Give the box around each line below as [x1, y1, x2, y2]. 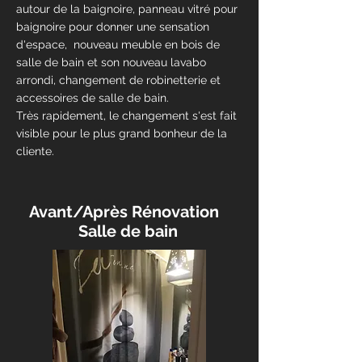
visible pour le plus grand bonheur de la [16, 127, 227, 140]
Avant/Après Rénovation [29, 202, 223, 221]
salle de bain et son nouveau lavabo [16, 56, 209, 69]
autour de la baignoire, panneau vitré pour [16, 2, 238, 15]
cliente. [16, 145, 54, 158]
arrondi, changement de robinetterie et [16, 74, 221, 86]
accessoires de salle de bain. [16, 91, 169, 104]
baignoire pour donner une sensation [16, 20, 209, 33]
